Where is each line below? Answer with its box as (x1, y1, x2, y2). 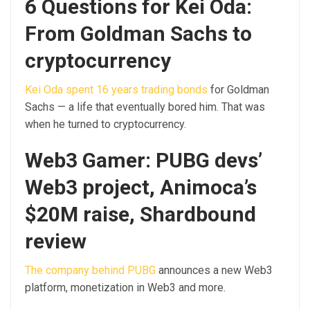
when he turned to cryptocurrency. (25, 117, 186, 131)
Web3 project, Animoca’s (25, 174, 257, 199)
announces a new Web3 (156, 263, 273, 277)
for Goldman (208, 82, 269, 96)
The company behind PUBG (25, 263, 156, 277)
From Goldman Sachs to (25, 21, 252, 46)
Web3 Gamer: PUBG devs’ (25, 147, 262, 172)
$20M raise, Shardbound (25, 201, 256, 226)
